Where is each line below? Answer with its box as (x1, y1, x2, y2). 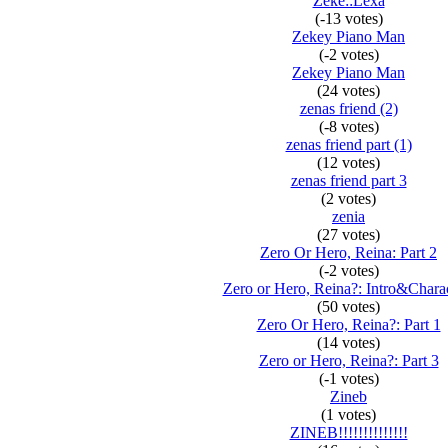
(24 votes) (317, 82, 380, 99)
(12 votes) (317, 154, 380, 171)
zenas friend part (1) (285, 136, 412, 153)
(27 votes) (317, 226, 380, 243)
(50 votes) (317, 298, 380, 315)
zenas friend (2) (299, 100, 398, 117)
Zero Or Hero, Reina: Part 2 (260, 244, 437, 261)
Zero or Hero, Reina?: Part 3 (258, 352, 439, 369)
